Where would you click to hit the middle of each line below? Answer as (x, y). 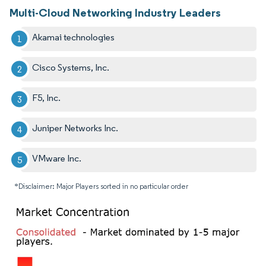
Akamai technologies (74, 37)
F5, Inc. (47, 97)
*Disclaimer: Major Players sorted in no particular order (101, 186)
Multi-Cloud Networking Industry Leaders (115, 12)
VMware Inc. (57, 158)
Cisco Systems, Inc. (71, 67)
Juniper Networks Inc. (75, 128)
